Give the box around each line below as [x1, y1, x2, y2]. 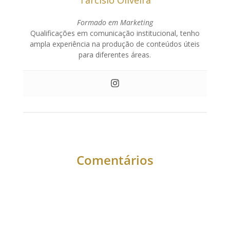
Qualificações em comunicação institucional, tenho [30, 28, 200, 38]
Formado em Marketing [76, 17, 153, 27]
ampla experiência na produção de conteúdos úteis [30, 39, 200, 49]
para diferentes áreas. [79, 49, 151, 60]
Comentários [76, 151, 154, 168]
